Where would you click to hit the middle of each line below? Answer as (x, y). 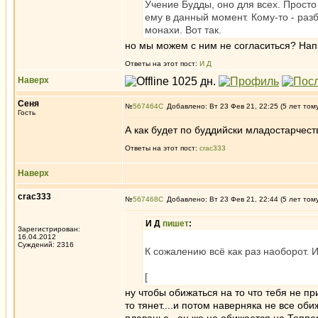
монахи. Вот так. (183, 30)
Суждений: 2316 (46, 245)
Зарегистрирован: (49, 229)
